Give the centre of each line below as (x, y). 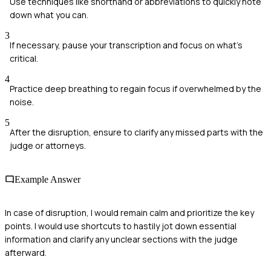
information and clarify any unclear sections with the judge (121, 239)
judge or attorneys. (48, 146)
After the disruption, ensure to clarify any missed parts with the (136, 132)
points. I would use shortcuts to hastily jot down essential (121, 226)
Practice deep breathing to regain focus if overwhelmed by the (135, 89)
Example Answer (47, 179)
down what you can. (49, 15)
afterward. (26, 252)
